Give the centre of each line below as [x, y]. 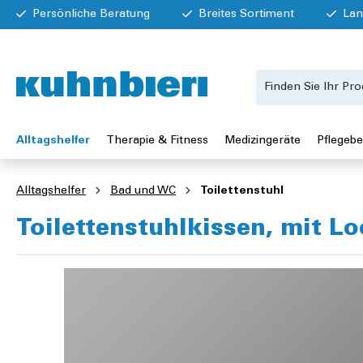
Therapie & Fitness [157, 141]
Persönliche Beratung [91, 14]
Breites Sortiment [246, 14]
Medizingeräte [263, 141]
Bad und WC [143, 192]
